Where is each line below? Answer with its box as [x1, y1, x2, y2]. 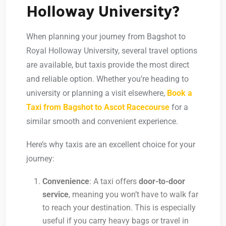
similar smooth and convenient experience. [26, 117, 178, 127]
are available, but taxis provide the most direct [26, 60, 189, 70]
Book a [167, 88, 192, 98]
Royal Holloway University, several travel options [26, 46, 197, 56]
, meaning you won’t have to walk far [69, 190, 198, 200]
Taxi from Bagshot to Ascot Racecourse [26, 102, 169, 112]
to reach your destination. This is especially [42, 203, 196, 213]
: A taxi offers [89, 177, 139, 187]
